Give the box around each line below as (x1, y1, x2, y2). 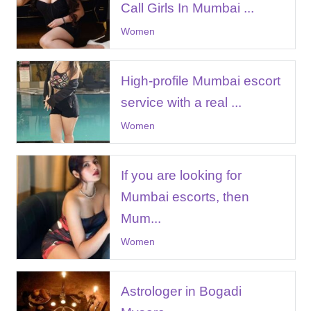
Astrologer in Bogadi (120, 283, 242, 299)
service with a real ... (120, 95, 242, 110)
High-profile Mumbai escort (120, 74, 280, 88)
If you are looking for (120, 167, 242, 183)
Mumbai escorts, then (120, 189, 249, 204)
